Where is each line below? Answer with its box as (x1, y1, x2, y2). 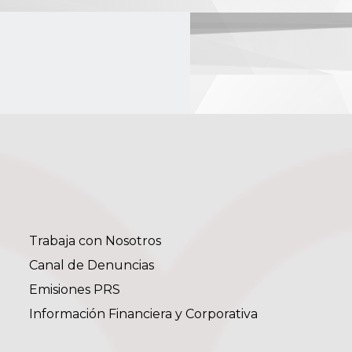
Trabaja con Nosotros (28, 233, 161, 249)
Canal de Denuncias (28, 258, 154, 273)
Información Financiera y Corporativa (28, 306, 258, 322)
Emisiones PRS (28, 282, 120, 298)
